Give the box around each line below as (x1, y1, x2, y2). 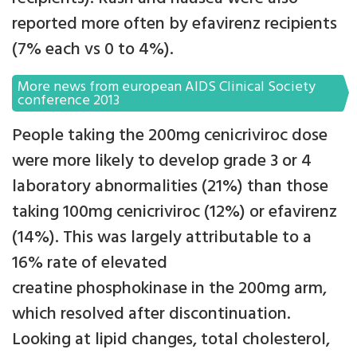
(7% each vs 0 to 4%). (12, 36, 174, 65)
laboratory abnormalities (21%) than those (12, 173, 328, 202)
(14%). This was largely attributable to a (12, 224, 312, 253)
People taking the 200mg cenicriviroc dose (12, 122, 328, 151)
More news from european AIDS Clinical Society (18, 76, 316, 100)
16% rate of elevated (12, 249, 167, 278)
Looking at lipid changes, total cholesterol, (12, 326, 330, 355)
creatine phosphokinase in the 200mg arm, (12, 275, 327, 304)
